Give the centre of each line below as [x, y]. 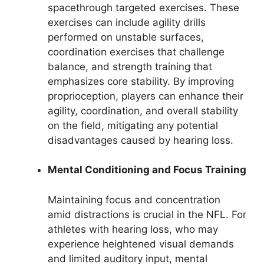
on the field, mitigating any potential [133, 125]
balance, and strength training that [130, 66]
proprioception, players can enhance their [146, 96]
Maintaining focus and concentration [134, 199]
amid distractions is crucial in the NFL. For [147, 214]
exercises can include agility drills [127, 22]
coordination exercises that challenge [136, 52]
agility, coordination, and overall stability [143, 110]
